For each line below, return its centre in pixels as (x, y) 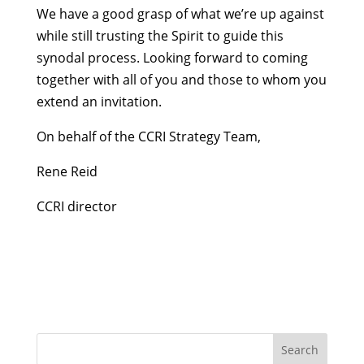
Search (300, 349)
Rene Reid (67, 172)
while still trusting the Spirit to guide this (160, 36)
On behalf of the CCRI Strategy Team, (148, 137)
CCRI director (76, 207)
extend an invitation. (99, 102)
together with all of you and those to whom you (181, 80)
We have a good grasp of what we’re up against (180, 14)
